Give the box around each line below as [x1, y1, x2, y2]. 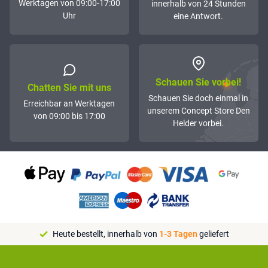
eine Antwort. [173, 11, 224, 22]
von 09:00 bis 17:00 [33, 111, 105, 121]
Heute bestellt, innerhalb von [52, 229, 159, 239]
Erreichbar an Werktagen [23, 98, 115, 108]
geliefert [197, 229, 229, 239]
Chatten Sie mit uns [27, 81, 111, 93]
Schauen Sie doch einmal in [148, 93, 249, 103]
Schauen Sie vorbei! [156, 77, 242, 89]
